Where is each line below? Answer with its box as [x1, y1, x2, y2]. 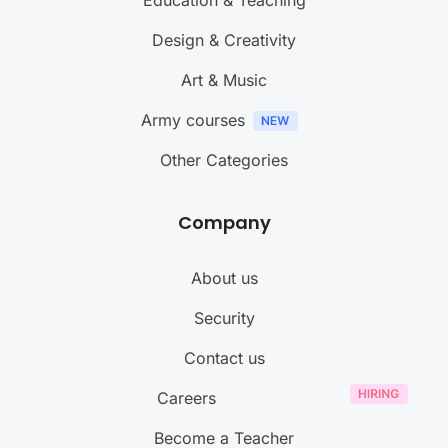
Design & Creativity [152, 30, 296, 51]
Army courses [140, 110, 245, 131]
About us [190, 268, 258, 289]
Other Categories [160, 150, 288, 171]
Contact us [183, 348, 265, 369]
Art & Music [181, 70, 267, 91]
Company [177, 210, 271, 236]
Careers [156, 388, 216, 409]
